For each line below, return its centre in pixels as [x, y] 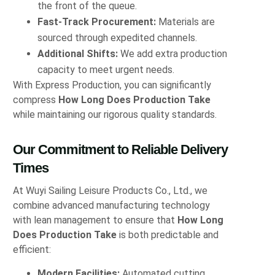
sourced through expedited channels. [118, 37]
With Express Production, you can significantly [112, 85]
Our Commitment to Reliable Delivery [121, 149]
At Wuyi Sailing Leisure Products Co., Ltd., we [110, 190]
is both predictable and [168, 234]
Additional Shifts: [78, 53]
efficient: [32, 249]
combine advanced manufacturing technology [112, 205]
